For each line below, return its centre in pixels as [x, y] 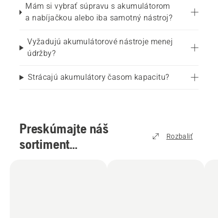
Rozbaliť [179, 136]
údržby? [42, 54]
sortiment [45, 144]
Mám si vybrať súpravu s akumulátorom [98, 6]
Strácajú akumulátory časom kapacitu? [98, 77]
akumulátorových [66, 160]
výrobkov [44, 175]
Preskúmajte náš [64, 129]
